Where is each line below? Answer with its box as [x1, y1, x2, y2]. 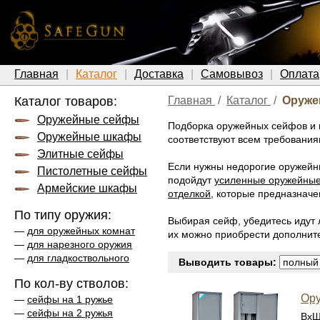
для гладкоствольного [27, 252, 129, 264]
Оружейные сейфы [37, 114, 139, 126]
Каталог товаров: [14, 94, 117, 109]
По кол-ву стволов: [14, 276, 129, 291]
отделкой [168, 188, 211, 199]
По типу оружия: [14, 208, 111, 222]
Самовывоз [201, 68, 263, 80]
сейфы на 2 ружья [27, 307, 113, 319]
